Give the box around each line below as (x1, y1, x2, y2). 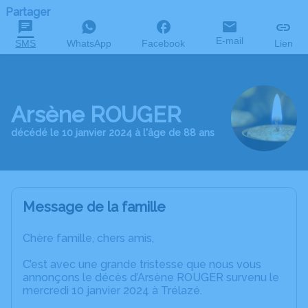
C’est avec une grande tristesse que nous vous (23, 258, 261, 271)
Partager (5, 5, 50, 19)
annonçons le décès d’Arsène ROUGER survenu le (23, 271, 279, 284)
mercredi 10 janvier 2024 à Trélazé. (23, 284, 202, 297)
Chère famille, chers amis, (23, 232, 154, 245)
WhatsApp (66, 38, 111, 49)
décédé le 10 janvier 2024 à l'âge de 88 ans (11, 126, 214, 138)
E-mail (216, 35, 244, 46)
